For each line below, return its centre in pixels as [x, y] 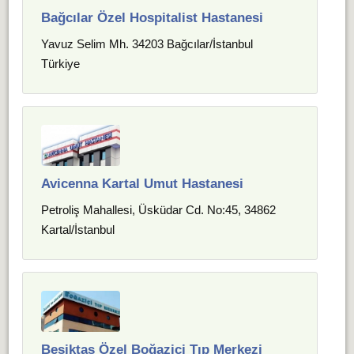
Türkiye [61, 64]
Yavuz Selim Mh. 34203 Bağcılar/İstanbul [147, 44]
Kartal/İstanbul [78, 230]
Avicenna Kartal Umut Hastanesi [143, 184]
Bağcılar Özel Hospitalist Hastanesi [153, 18]
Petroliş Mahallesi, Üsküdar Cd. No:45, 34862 [159, 210]
